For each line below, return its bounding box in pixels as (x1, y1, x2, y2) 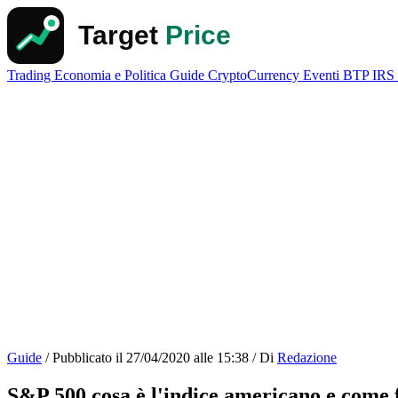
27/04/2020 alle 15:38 (126, 350, 249, 365)
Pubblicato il (52, 350, 123, 365)
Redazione (277, 350, 337, 365)
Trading (7, 68, 54, 83)
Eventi (303, 68, 343, 83)
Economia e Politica (54, 68, 170, 83)
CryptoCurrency (208, 68, 303, 83)
